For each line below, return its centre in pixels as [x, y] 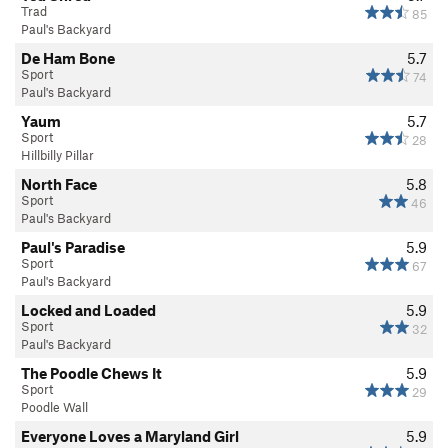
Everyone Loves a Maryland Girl [130, 435]
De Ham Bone [68, 57]
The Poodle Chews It [91, 372]
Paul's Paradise [73, 246]
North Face [59, 183]
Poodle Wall [54, 406]
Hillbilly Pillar [57, 154]
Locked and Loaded [88, 309]
